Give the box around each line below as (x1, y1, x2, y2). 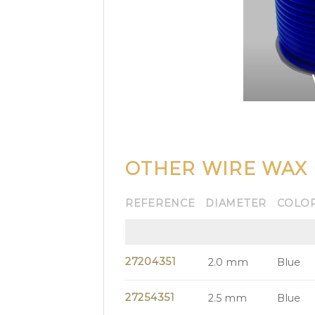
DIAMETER (205, 196, 266, 210)
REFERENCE (125, 196, 195, 210)
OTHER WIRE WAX (125, 157, 307, 180)
